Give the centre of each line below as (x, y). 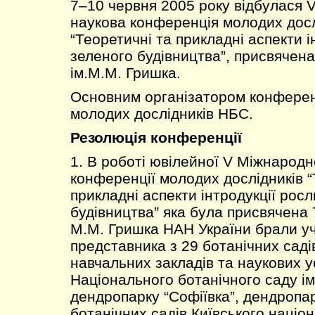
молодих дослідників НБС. (162, 114)
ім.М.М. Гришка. (126, 73)
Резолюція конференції (156, 137)
